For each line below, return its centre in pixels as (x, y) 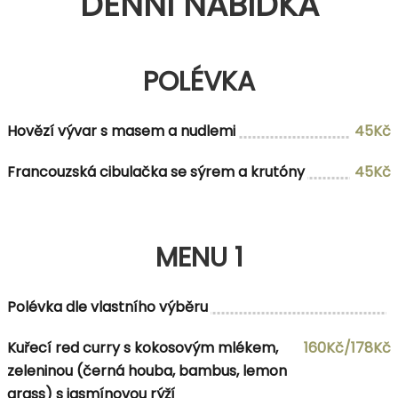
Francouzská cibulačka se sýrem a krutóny (156, 171)
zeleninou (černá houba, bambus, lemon (147, 370)
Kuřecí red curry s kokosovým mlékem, (143, 347)
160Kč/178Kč (347, 347)
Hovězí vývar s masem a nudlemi (121, 131)
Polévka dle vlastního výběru (107, 306)
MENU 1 (199, 257)
